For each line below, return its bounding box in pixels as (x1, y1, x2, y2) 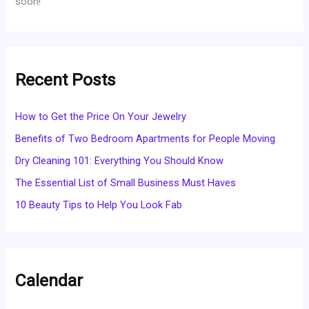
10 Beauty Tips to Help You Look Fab (15, 198, 183, 211)
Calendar (15, 270, 83, 290)
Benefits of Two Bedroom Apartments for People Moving (15, 132, 276, 145)
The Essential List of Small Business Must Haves (15, 176, 237, 189)
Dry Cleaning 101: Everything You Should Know (15, 154, 224, 167)
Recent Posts (15, 70, 117, 90)
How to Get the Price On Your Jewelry (15, 110, 187, 123)
